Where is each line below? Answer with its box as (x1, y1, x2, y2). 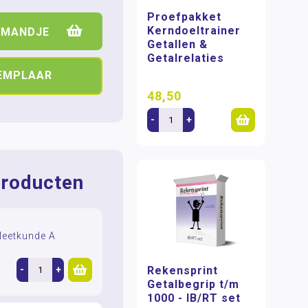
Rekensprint (147, 264, 219, 278)
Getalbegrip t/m (147, 278, 240, 291)
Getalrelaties (147, 51, 225, 65)
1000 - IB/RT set (147, 291, 241, 305)
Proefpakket (147, 10, 222, 23)
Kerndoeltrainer (147, 23, 241, 37)
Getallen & (147, 37, 208, 51)
